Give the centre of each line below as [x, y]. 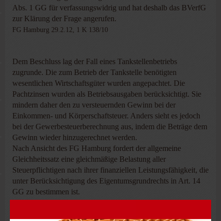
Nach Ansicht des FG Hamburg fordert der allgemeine [97, 148]
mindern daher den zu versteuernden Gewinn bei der [94, 105]
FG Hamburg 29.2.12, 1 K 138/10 [60, 30]
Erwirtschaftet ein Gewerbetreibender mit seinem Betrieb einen [110, 203]
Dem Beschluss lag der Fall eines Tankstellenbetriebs [95, 61]
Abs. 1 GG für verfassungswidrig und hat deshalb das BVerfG [109, 8]
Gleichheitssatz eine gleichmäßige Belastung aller [89, 159]
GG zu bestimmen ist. [46, 192]
